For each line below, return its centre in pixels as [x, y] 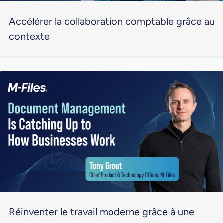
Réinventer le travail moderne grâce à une [101, 212]
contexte [29, 37]
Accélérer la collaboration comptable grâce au [111, 22]
